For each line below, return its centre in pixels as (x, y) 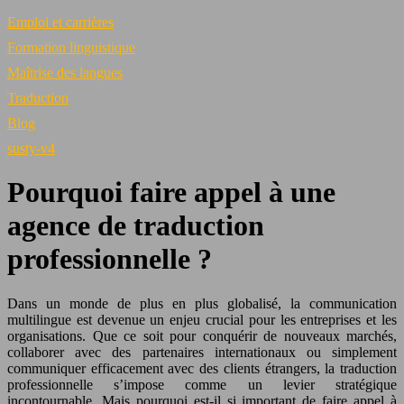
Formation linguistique (71, 47)
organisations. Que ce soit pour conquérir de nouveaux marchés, (202, 335)
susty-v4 (31, 148)
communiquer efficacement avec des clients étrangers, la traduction (202, 368)
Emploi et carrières (60, 22)
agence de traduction (136, 226)
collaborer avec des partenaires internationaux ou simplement (202, 352)
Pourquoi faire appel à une (171, 193)
